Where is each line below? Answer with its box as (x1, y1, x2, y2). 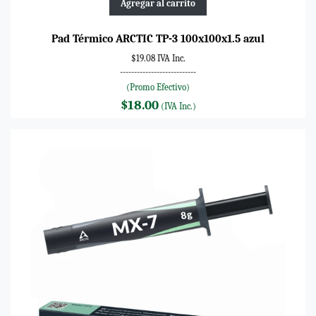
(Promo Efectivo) (126, 81, 190, 92)
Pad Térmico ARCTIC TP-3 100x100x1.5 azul (51, 32, 265, 45)
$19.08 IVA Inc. (130, 52, 186, 63)
